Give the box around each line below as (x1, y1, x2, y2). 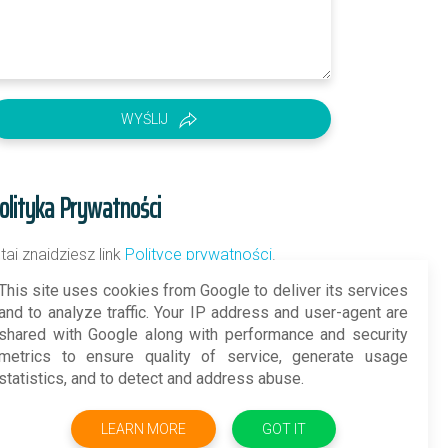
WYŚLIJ (120, 110, 168, 127)
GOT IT (261, 421, 306, 437)
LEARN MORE (100, 421, 186, 437)
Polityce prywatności (124, 244, 272, 264)
